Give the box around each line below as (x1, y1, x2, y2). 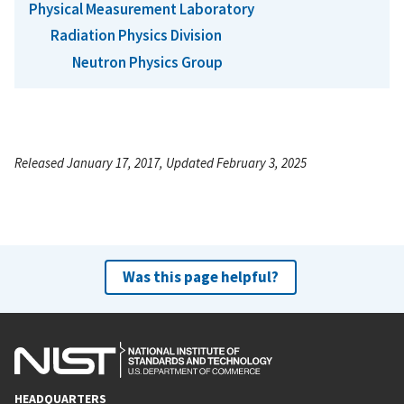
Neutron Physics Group (72, 51, 223, 72)
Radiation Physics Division (50, 25, 222, 46)
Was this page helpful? (122, 266, 279, 287)
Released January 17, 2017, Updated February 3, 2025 (14, 153, 307, 171)
